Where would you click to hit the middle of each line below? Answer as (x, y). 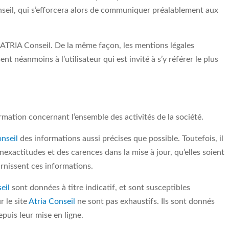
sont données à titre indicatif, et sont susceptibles (100, 188)
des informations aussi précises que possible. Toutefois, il (121, 139)
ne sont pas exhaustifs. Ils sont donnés (145, 201)
